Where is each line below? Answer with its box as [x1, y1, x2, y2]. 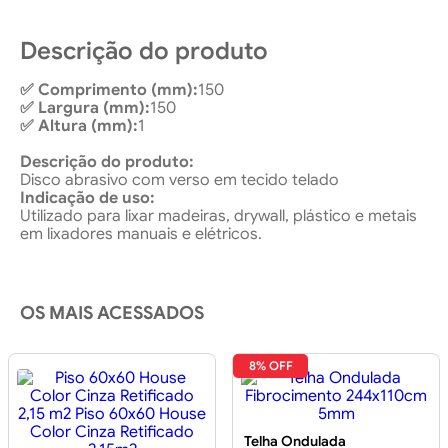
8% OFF [248, 358, 293, 374]
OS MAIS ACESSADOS [20, 302, 204, 325]
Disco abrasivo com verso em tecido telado [20, 170, 339, 191]
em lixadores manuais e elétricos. [20, 224, 262, 245]
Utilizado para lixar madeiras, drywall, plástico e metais [20, 206, 417, 227]
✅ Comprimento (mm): [20, 80, 198, 101]
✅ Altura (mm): [20, 116, 138, 137]
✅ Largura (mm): [20, 98, 150, 119]
